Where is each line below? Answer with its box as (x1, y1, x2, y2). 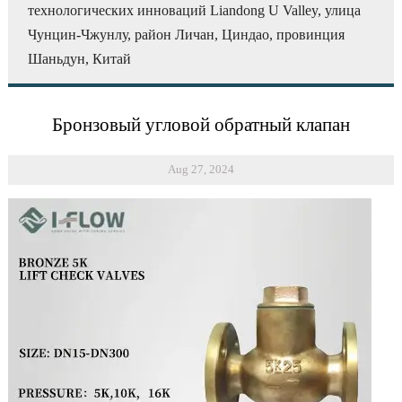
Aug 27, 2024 (168, 162, 234, 177)
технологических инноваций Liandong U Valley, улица (28, 3, 362, 19)
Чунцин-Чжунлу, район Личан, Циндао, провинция (28, 27, 345, 43)
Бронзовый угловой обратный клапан (52, 113, 350, 135)
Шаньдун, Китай (28, 51, 132, 67)
